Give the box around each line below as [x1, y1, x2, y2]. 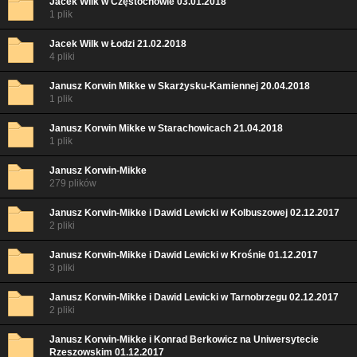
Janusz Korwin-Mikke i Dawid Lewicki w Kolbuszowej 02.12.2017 [49, 207, 339, 218]
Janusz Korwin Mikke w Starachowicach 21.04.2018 [49, 123, 283, 134]
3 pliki [49, 262, 75, 273]
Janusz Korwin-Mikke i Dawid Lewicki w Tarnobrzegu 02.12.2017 [49, 292, 339, 303]
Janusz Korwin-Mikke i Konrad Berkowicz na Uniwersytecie [49, 334, 319, 345]
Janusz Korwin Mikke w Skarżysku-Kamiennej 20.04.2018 [49, 80, 310, 92]
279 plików [49, 178, 96, 189]
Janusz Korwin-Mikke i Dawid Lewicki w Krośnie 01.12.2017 [49, 249, 318, 261]
